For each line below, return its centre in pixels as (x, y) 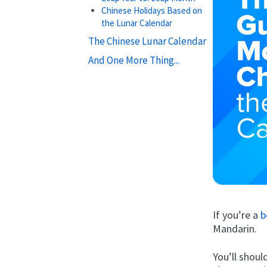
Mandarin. (235, 228)
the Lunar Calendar (137, 23)
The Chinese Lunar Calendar (147, 41)
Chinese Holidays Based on (152, 10)
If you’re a (237, 215)
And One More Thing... (133, 60)
